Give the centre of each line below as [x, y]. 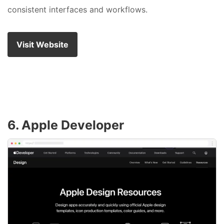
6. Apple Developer [66, 125]
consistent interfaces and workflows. [77, 9]
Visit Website [42, 44]
